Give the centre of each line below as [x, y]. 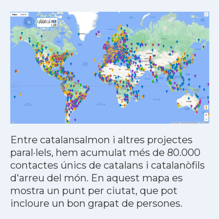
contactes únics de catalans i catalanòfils [107, 165]
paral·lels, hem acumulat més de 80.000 [105, 153]
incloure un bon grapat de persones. [96, 204]
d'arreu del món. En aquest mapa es [96, 178]
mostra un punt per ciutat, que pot [94, 191]
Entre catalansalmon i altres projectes [101, 140]
